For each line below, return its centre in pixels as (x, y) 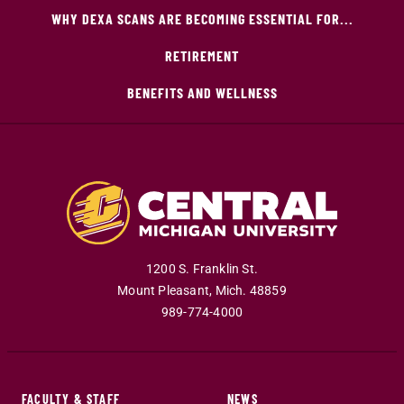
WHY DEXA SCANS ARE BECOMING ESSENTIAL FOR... (202, 18)
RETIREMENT (202, 55)
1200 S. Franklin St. (202, 269)
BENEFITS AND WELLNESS (202, 92)
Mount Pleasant (164, 290)
